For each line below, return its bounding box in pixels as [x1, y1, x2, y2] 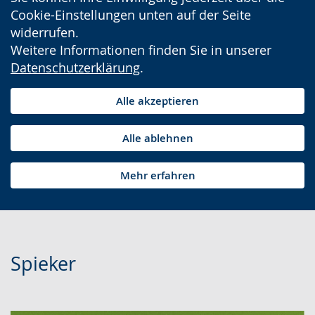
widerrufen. [11, 24, 79, 41]
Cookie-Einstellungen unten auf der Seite [11, 6, 251, 23]
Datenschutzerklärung [11, 59, 140, 76]
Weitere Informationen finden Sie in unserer [11, 41, 271, 58]
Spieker [11, 251, 76, 276]
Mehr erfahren [120, 168, 195, 183]
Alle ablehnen [122, 131, 193, 146]
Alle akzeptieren [116, 94, 199, 108]
